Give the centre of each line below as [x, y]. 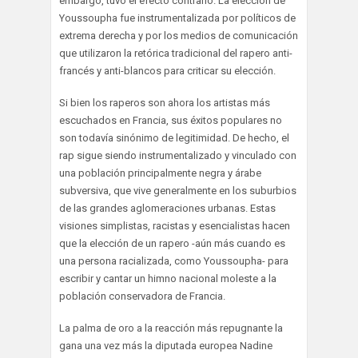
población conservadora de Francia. [142, 296]
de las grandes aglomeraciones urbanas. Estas [167, 208]
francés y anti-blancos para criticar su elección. [167, 70]
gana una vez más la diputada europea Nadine [166, 345]
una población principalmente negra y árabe [160, 173]
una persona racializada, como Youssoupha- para [174, 261]
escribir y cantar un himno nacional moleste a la [168, 278]
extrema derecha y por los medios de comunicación [179, 35]
